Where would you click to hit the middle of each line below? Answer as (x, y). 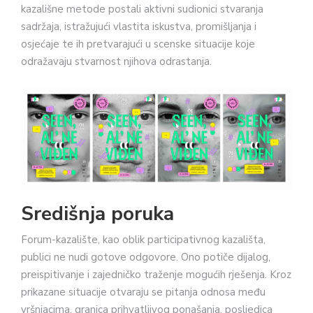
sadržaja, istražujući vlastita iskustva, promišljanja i (139, 27)
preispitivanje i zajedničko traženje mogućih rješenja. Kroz (156, 275)
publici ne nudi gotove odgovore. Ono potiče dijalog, (146, 257)
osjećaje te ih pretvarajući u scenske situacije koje (138, 44)
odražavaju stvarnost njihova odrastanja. (116, 62)
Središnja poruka (97, 214)
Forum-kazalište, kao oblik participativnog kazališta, (143, 240)
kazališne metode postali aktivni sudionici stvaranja (142, 9)
